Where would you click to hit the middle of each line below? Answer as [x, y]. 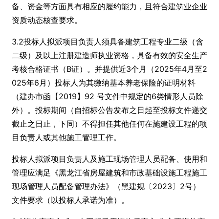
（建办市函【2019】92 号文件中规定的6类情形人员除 [108, 96]
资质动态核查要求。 [47, 20]
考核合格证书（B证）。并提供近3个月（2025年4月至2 [109, 69]
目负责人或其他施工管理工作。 [66, 137]
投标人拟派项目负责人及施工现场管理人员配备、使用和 [109, 159]
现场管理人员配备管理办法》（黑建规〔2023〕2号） [106, 186]
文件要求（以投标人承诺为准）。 [70, 200]
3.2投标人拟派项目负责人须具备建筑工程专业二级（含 [108, 42]
